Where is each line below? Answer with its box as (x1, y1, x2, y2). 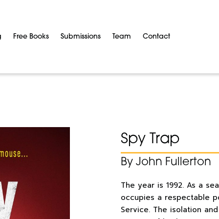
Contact (143, 33, 170, 41)
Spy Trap (121, 132, 179, 147)
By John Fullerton (121, 157, 211, 168)
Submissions (61, 33, 101, 41)
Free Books (13, 33, 49, 41)
